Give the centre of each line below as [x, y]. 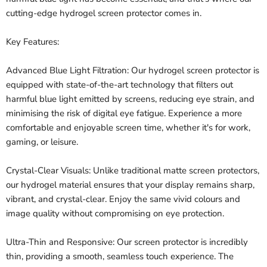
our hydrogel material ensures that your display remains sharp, [130, 185]
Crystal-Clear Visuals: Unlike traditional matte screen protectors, [133, 171]
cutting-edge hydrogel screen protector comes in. [104, 13]
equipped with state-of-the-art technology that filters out [119, 85]
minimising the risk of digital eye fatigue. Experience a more [124, 114]
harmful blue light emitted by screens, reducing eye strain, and [130, 99]
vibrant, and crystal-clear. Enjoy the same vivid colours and [123, 199]
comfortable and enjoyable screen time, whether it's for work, [128, 128]
